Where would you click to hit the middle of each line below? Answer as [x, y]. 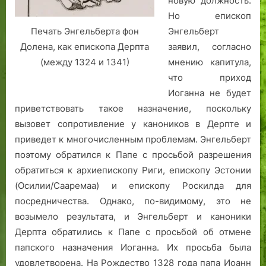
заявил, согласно [209, 47]
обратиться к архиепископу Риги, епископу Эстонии [133, 170]
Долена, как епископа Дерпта [85, 47]
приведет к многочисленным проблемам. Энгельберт [133, 140]
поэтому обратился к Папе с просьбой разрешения [133, 155]
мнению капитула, [209, 62]
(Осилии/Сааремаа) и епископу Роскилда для [133, 186]
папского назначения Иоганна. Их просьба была [133, 248]
